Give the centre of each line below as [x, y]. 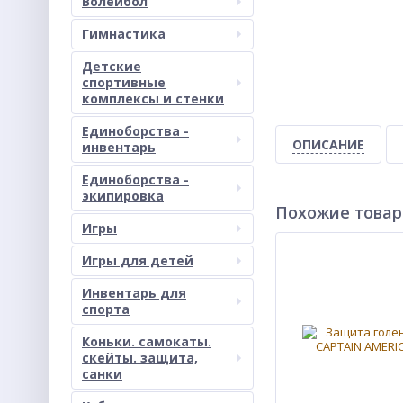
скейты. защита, [140, 358]
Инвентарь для [134, 293]
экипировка [123, 196]
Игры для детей [138, 260]
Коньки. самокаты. [147, 341]
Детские [112, 66]
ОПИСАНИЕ [328, 144]
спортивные [124, 82]
